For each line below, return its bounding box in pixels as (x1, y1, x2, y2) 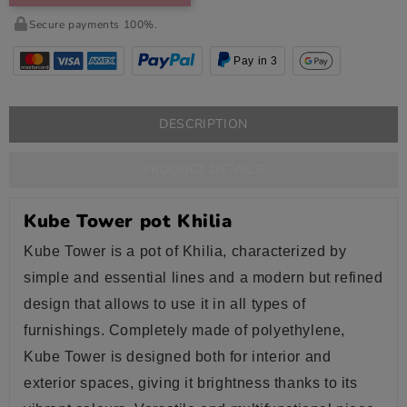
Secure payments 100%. (29, 16, 158, 32)
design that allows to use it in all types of (24, 295, 306, 312)
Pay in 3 (233, 54, 279, 67)
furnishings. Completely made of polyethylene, (24, 322, 346, 338)
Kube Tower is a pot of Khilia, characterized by (24, 243, 347, 259)
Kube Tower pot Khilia (24, 208, 233, 233)
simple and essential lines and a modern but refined (24, 269, 383, 285)
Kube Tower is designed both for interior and (24, 348, 332, 364)
